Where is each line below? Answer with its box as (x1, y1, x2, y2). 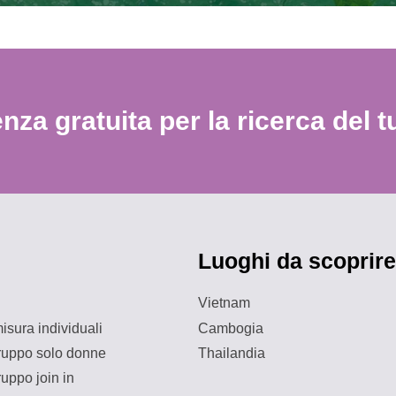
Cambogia (198, 320, 263, 336)
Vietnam (198, 295, 250, 311)
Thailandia (198, 345, 265, 361)
